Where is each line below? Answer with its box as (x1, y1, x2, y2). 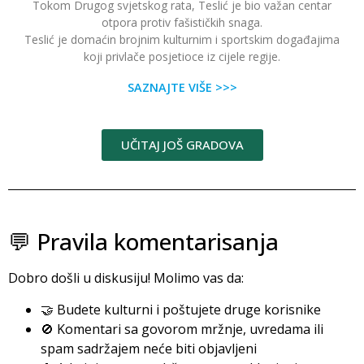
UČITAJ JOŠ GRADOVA (120, 136, 244, 154)
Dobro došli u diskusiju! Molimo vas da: (8, 269, 244, 288)
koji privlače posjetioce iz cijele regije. (84, 49, 280, 65)
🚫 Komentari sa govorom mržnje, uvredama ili (41, 319, 323, 338)
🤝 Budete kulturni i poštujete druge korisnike (41, 300, 321, 318)
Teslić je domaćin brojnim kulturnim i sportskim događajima (24, 32, 340, 48)
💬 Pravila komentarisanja (8, 226, 279, 258)
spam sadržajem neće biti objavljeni (41, 339, 257, 357)
